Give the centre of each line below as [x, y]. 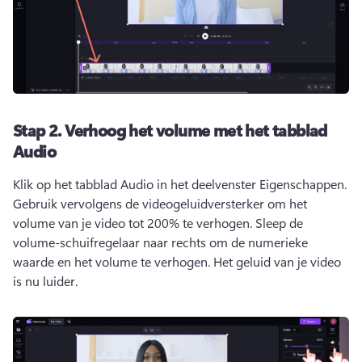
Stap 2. [39, 129]
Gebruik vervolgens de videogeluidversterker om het [160, 203]
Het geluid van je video [277, 261]
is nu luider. [47, 280]
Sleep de [279, 222]
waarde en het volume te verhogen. [113, 261]
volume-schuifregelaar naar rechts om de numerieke [160, 242]
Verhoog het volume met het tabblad [196, 129]
